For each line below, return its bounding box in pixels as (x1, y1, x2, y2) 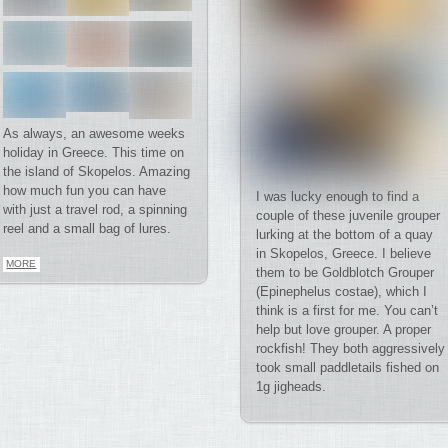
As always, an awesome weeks (3, 125, 186, 141)
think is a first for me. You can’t (255, 303, 438, 319)
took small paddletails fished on (255, 360, 439, 376)
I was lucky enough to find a (255, 189, 419, 205)
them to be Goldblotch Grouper (255, 265, 434, 281)
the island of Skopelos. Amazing (3, 163, 191, 179)
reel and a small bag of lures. (3, 220, 172, 236)
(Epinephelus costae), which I (255, 284, 427, 300)
